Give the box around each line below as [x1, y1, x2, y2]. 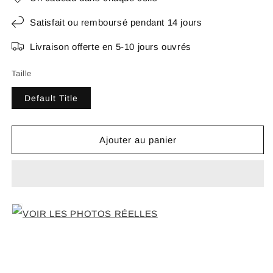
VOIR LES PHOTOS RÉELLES [23, 208, 158, 219]
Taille [12, 69, 32, 79]
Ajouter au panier [99, 134, 177, 145]
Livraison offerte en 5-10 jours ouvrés [30, 41, 191, 52]
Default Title [24, 93, 78, 104]
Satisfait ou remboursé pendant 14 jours [30, 16, 202, 27]
